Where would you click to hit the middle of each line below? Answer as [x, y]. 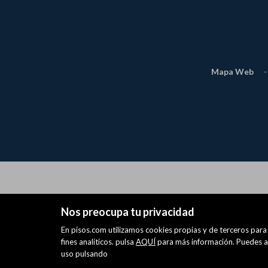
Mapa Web [232, 71]
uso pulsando [84, 254]
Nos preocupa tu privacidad [128, 212]
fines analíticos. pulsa [98, 242]
